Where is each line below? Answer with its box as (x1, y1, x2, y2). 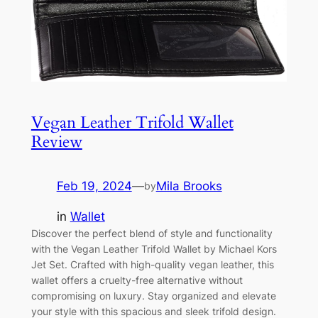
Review (31, 131, 82, 153)
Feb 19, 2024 (56, 179, 132, 194)
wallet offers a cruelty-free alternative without (31, 274, 243, 286)
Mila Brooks (155, 179, 222, 194)
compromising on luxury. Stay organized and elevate (31, 290, 276, 302)
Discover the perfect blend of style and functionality (31, 227, 273, 239)
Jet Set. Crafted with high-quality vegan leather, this (31, 258, 274, 270)
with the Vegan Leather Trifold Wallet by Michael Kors (31, 243, 277, 255)
